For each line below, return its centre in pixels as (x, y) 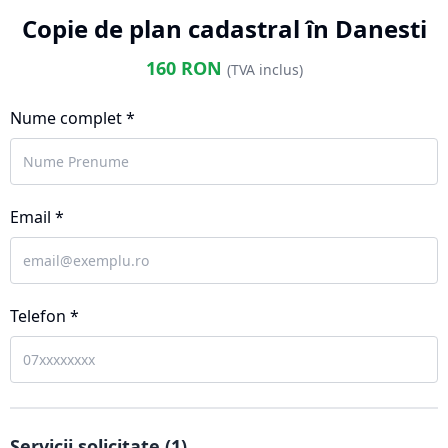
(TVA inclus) (264, 69)
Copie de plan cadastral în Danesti (224, 28)
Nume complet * (72, 118)
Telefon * (44, 316)
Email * (37, 217)
